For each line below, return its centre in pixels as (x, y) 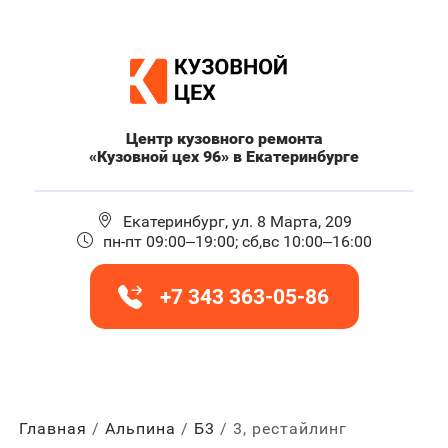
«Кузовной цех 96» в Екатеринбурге (224, 156)
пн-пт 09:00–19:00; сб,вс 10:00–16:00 (237, 241)
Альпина (140, 428)
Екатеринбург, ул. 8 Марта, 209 (237, 221)
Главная (52, 428)
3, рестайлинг (289, 428)
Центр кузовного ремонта (224, 138)
